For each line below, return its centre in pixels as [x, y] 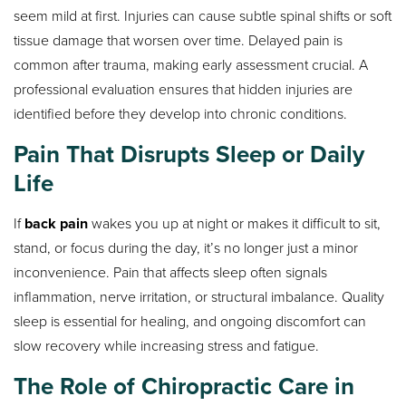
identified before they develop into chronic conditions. [181, 113]
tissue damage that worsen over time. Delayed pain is [179, 40]
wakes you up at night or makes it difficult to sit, [235, 223]
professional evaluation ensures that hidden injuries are [184, 89]
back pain [57, 223]
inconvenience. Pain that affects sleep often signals [171, 272]
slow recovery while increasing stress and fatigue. [167, 345]
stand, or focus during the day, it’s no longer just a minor [186, 247]
